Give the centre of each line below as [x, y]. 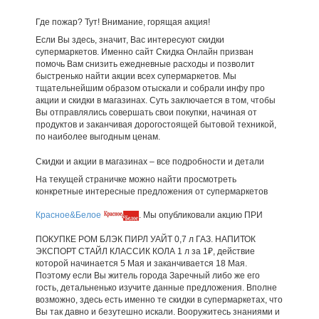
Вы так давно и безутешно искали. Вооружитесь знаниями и [157, 312]
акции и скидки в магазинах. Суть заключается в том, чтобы [155, 101]
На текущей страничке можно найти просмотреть [136, 180]
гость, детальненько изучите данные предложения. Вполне [156, 288]
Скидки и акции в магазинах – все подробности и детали [150, 162]
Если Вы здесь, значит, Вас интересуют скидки [130, 40]
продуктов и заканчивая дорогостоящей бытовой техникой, [156, 125]
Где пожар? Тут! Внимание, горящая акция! [122, 22]
